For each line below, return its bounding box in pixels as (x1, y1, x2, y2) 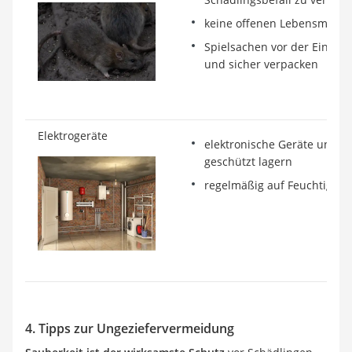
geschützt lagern (204, 154, 292, 170)
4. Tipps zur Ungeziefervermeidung (25, 320, 234, 338)
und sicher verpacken (204, 57, 318, 72)
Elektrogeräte (38, 128, 108, 144)
